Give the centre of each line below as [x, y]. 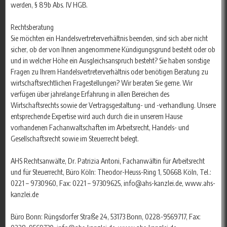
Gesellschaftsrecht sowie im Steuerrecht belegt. [75, 139]
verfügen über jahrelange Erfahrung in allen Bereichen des [90, 94]
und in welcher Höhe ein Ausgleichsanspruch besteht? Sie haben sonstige [110, 61]
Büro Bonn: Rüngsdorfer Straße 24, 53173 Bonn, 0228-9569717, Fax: [106, 217]
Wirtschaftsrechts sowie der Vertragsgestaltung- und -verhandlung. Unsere [113, 105]
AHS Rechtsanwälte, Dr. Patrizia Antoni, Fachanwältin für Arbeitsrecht [108, 161]
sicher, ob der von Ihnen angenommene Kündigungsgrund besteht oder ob [113, 49]
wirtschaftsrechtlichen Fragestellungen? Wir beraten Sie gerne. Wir [102, 83]
